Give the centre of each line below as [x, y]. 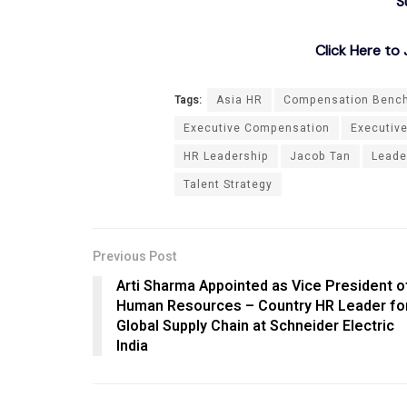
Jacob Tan [320, 157]
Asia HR [239, 100]
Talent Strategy [228, 185]
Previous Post [134, 256]
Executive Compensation [257, 129]
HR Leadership [226, 157]
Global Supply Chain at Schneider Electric [255, 326]
